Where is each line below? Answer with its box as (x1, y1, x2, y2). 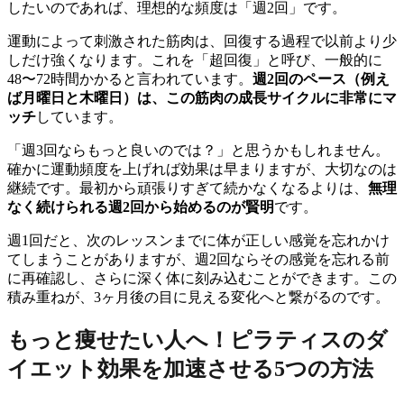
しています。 (36, 109, 123, 125)
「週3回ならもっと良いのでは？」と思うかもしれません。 (7, 142, 390, 159)
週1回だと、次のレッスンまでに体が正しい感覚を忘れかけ (7, 233, 390, 249)
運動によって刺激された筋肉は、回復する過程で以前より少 (7, 33, 397, 50)
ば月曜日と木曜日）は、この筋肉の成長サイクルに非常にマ (7, 90, 397, 106)
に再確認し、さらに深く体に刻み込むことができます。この (7, 271, 397, 287)
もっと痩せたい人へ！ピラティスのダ (7, 328, 388, 353)
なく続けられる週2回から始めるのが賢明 (7, 199, 274, 216)
